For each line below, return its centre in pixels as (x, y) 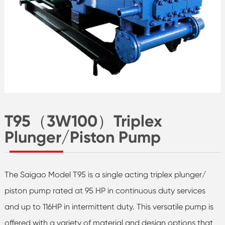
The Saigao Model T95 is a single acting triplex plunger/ (105, 174)
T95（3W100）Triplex (83, 121)
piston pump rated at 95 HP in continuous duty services (105, 190)
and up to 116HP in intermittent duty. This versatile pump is (109, 206)
